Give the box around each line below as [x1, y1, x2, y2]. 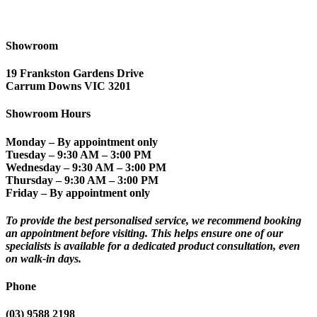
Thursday [6, 173, 53, 186]
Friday [6, 186, 38, 199]
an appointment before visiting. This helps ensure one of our [6, 226, 283, 239]
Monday [6, 135, 46, 148]
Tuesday [6, 148, 46, 161]
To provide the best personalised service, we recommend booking [6, 214, 301, 226]
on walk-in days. [6, 252, 81, 265]
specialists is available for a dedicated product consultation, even [6, 239, 300, 252]
